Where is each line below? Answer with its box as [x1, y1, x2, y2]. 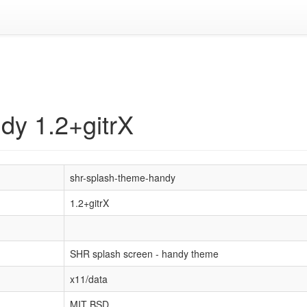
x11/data [70, 272, 108, 286]
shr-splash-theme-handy [70, 171, 175, 184]
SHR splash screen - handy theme [70, 247, 219, 260]
